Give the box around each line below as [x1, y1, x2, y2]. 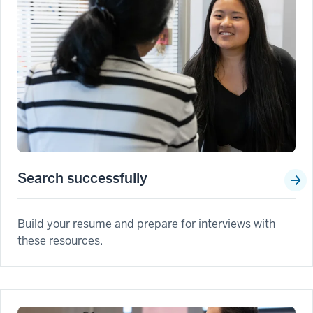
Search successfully [17, 169, 147, 188]
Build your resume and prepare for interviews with [17, 217, 275, 232]
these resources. [17, 233, 103, 249]
